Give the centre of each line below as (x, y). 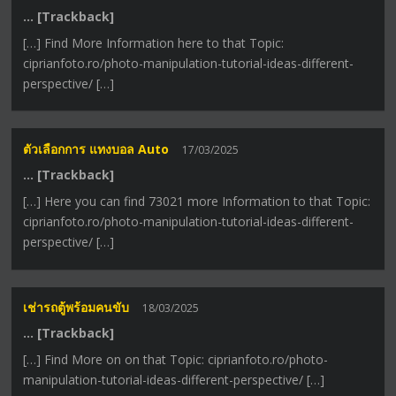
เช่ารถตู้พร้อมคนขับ (76, 308)
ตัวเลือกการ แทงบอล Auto (96, 149)
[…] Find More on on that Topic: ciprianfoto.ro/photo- (176, 360)
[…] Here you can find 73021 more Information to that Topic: (197, 202)
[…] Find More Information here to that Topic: (154, 42)
